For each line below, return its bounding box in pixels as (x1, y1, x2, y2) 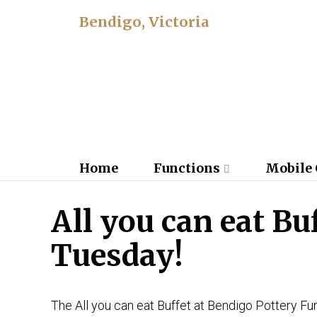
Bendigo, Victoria (79, 13, 209, 30)
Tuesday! (51, 236, 183, 274)
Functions (153, 159, 220, 176)
